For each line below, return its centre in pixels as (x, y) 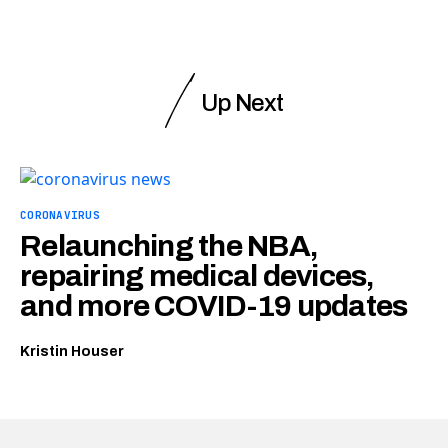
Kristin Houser (72, 351)
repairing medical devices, (197, 276)
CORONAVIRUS (60, 215)
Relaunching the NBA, (169, 246)
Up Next (242, 103)
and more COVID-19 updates (214, 306)
